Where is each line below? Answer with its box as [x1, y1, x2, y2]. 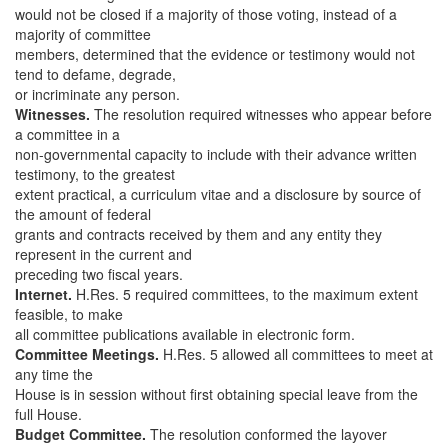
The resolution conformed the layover [146, 424, 387, 444]
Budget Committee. [15, 424, 146, 444]
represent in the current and [15, 244, 192, 264]
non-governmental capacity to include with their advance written [15, 144, 417, 164]
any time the [15, 364, 93, 384]
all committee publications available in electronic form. [15, 324, 355, 344]
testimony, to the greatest [15, 164, 175, 184]
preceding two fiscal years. [15, 264, 183, 284]
